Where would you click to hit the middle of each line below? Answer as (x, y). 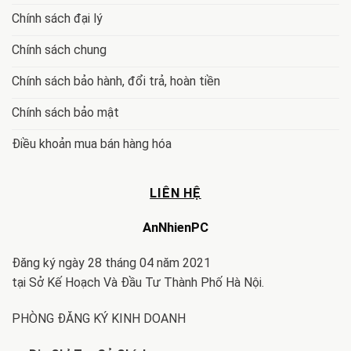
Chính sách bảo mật (65, 112)
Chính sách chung (59, 49)
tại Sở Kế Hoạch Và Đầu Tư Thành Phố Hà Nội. (138, 283)
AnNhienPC (175, 227)
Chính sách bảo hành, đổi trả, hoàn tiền (116, 81)
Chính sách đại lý (57, 18)
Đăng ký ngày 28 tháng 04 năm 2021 (111, 263)
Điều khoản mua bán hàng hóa (92, 143)
